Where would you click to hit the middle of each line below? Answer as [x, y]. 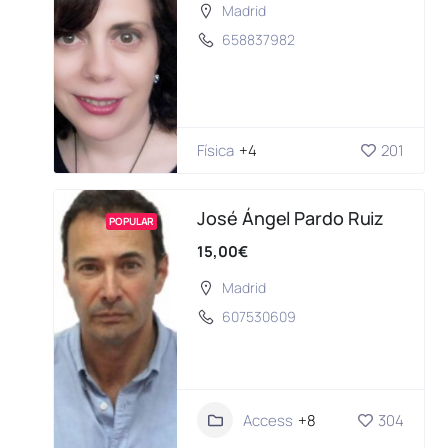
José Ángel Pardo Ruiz [291, 218]
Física [215, 151]
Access [268, 420]
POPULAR [132, 221]
